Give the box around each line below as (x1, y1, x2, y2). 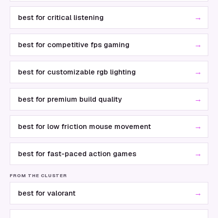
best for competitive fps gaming (18, 40, 129, 49)
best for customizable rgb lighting (18, 67, 136, 76)
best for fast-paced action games (18, 149, 136, 158)
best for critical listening (18, 13, 104, 22)
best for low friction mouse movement (18, 122, 151, 131)
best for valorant (18, 188, 75, 198)
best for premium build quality (18, 94, 122, 104)
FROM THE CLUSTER (10, 172, 68, 179)
